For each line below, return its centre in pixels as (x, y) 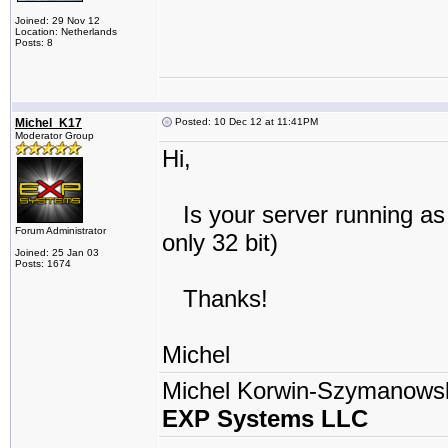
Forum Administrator (60, 230)
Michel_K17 (48, 123)
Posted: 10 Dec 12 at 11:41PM (245, 121)
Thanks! (215, 298)
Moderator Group (54, 135)
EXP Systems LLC (265, 418)
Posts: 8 (34, 42)
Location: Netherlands (66, 31)
